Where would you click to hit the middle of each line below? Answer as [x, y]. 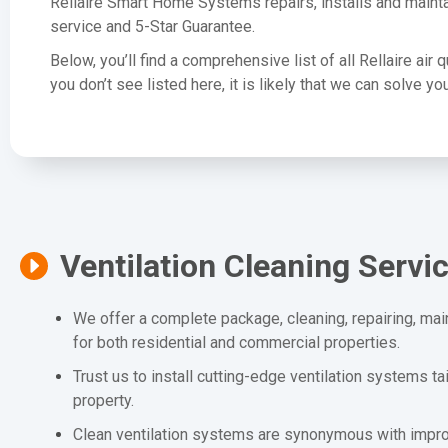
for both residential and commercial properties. [237, 343]
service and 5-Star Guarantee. [152, 26]
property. [104, 401]
